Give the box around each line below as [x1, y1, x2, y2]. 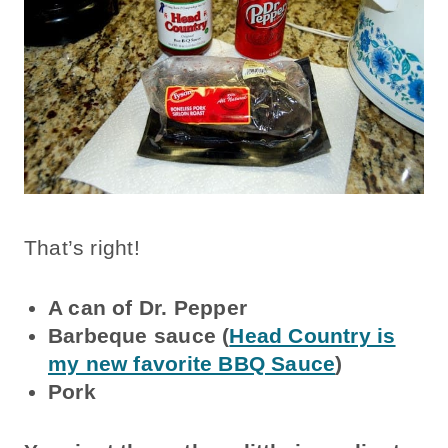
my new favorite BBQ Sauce [48, 351, 336, 375]
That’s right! [24, 235, 153, 259]
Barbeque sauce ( [48, 323, 230, 347]
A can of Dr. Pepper [48, 295, 247, 319]
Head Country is [229, 323, 396, 347]
